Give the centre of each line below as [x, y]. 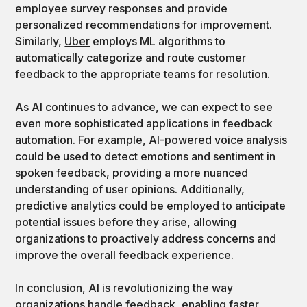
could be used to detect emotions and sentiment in [146, 156]
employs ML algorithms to [158, 41]
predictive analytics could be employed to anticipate [151, 205]
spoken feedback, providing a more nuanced [132, 172]
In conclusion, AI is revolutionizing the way [124, 287]
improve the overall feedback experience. [125, 255]
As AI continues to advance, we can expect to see [144, 107]
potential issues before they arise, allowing [126, 222]
